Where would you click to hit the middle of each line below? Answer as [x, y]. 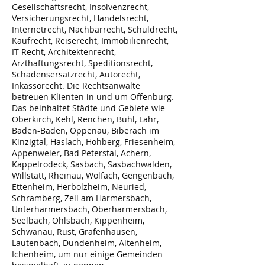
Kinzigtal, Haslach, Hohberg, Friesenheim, [93, 141]
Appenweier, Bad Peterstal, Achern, [81, 153]
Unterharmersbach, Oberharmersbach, [89, 209]
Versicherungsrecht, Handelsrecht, [80, 18]
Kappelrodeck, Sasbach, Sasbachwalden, [92, 164]
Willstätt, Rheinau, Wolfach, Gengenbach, [93, 175]
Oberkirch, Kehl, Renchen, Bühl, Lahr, [85, 119]
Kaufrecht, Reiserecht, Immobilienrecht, [90, 40]
